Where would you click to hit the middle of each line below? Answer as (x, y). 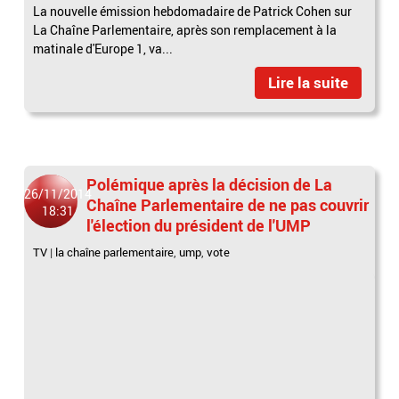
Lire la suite (308, 82)
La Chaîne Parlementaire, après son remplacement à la (185, 29)
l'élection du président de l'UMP (199, 225)
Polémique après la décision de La (210, 184)
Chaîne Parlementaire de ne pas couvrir (228, 204)
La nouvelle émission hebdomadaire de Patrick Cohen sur (193, 11)
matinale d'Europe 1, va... (103, 48)
